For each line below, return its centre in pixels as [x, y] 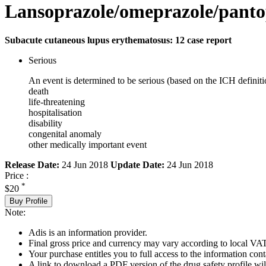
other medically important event [88, 145]
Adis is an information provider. [88, 232]
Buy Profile [28, 201]
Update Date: [137, 165]
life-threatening [57, 102]
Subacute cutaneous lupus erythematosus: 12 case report [118, 40]
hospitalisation [55, 113]
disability [45, 123]
